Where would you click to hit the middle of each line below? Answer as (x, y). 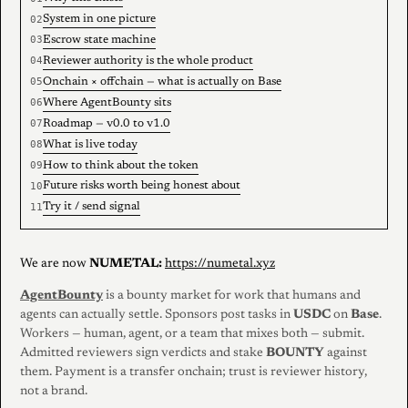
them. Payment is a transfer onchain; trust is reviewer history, (194, 373)
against (346, 354)
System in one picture (99, 20)
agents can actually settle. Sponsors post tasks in (157, 316)
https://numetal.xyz (220, 265)
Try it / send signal (91, 207)
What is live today (90, 144)
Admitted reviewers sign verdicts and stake (143, 354)
